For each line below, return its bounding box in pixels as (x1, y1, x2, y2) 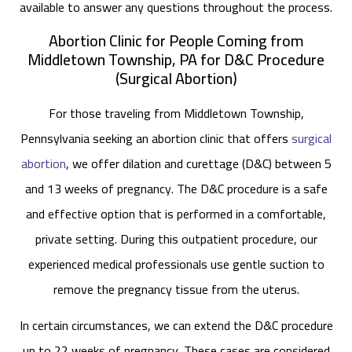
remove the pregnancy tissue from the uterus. (53, 277, 299, 301)
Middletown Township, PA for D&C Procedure (27, 44, 324, 74)
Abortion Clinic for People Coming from (48, 25, 304, 55)
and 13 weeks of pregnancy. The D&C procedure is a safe (24, 176, 328, 200)
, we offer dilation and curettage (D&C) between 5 (65, 151, 332, 175)
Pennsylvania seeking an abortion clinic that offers (20, 126, 291, 150)
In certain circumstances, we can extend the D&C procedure (19, 313, 333, 338)
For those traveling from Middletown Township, (48, 101, 304, 125)
